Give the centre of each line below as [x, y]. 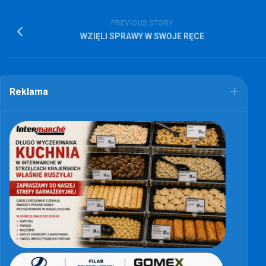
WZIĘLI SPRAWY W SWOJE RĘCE [142, 36]
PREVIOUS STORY [142, 23]
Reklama [29, 91]
